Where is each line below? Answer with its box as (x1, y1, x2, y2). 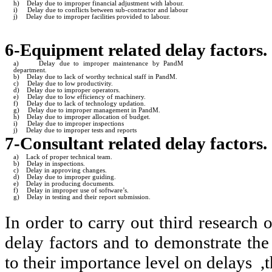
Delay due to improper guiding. (27, 174, 117, 181)
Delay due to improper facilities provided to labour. (26, 13, 171, 21)
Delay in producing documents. (26, 180, 115, 188)
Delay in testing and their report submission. (27, 194, 151, 201)
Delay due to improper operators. (27, 87, 121, 94)
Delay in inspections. (27, 160, 86, 168)
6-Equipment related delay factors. (5, 40, 267, 60)
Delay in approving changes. (26, 167, 107, 174)
